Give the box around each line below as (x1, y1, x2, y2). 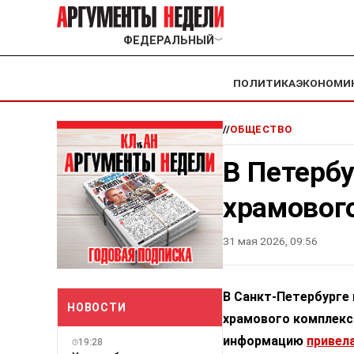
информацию (223, 333, 307, 349)
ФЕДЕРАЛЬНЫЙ (122, 34, 214, 48)
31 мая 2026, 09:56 (223, 235, 318, 248)
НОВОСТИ (67, 300, 126, 314)
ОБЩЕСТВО (230, 123, 292, 136)
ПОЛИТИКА (233, 77, 296, 90)
